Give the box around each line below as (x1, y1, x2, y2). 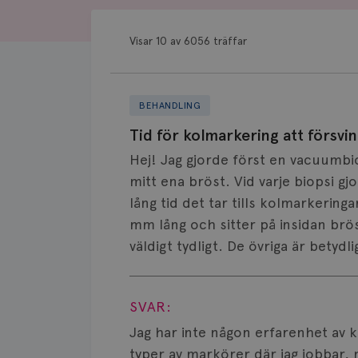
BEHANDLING (139, 100, 201, 111)
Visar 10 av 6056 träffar (129, 34, 247, 47)
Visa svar (155, 265, 213, 282)
